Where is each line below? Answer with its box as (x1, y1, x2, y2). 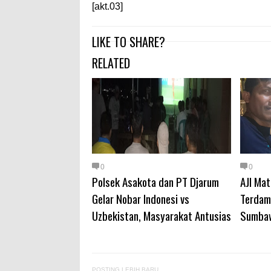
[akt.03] (92, 1, 123, 11)
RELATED (92, 54, 130, 72)
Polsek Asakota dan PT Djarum (92, 173, 219, 190)
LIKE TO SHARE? (92, 33, 165, 51)
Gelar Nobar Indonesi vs (92, 190, 189, 207)
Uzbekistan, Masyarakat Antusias (92, 207, 231, 224)
